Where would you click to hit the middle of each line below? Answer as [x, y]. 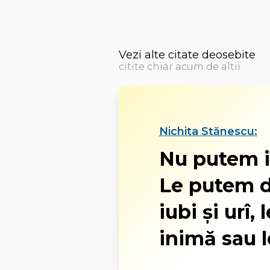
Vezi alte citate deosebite [187, 55]
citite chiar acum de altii [180, 67]
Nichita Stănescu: [208, 131]
